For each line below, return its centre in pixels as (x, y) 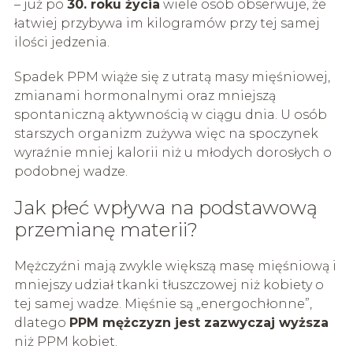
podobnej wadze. (71, 171)
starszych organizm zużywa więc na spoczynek (166, 133)
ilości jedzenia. (61, 42)
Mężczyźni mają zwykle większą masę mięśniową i (175, 266)
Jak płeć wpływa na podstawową (165, 207)
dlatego (41, 322)
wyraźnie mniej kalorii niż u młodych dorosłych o (173, 152)
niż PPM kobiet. (65, 341)
